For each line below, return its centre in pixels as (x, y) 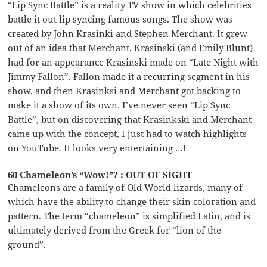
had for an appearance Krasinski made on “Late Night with (133, 62)
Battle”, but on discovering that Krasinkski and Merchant (130, 119)
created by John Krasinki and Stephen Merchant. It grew (128, 33)
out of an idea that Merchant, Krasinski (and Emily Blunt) (131, 47)
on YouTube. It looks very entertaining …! (97, 148)
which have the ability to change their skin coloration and (132, 201)
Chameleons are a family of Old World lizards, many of (125, 187)
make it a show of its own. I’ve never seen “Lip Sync (119, 105)
